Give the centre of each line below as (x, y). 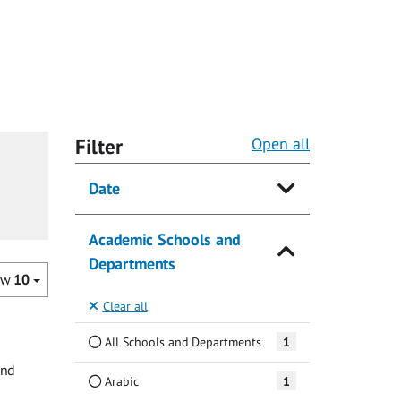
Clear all (125, 305)
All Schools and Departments (181, 341)
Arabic (119, 380)
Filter (98, 147)
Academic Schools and (164, 240)
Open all (281, 144)
